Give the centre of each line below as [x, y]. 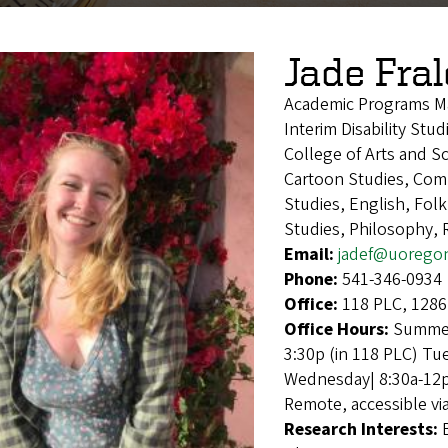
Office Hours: [338, 330]
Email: [311, 255]
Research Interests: [363, 430]
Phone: [313, 280]
